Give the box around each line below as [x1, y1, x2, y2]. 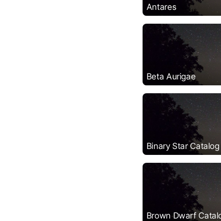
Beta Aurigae [146, 71, 196, 81]
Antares [146, 1, 177, 12]
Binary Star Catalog [146, 141, 220, 151]
